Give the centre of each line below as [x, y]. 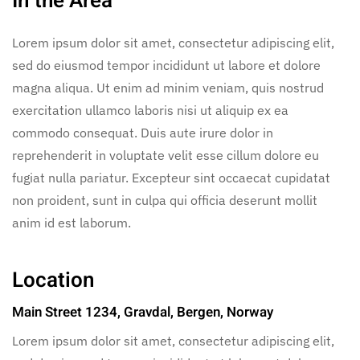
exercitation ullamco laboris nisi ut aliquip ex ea [150, 110]
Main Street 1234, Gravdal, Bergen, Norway [143, 313]
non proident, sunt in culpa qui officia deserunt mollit [165, 200]
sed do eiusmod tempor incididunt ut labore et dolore [166, 65]
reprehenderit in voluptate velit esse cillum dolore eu [166, 155]
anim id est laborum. [72, 223]
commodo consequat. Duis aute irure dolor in [143, 133]
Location [53, 281]
